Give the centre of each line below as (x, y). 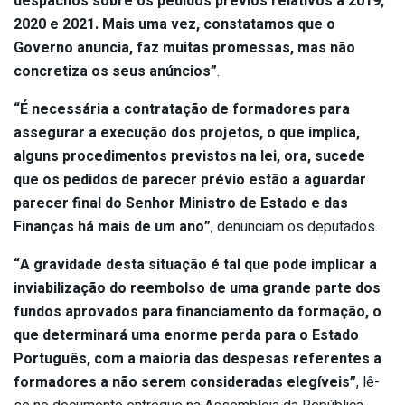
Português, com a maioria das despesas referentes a (198, 359)
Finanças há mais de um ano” (112, 227)
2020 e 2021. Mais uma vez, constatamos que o (174, 25)
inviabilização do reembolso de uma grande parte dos (197, 289)
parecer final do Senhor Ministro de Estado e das (181, 204)
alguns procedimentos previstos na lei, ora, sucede (189, 157)
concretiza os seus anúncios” (115, 72)
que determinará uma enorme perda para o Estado (186, 336)
